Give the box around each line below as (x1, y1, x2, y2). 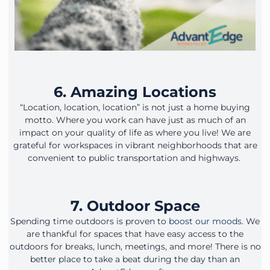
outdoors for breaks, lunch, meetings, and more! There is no (9, 240, 261, 252)
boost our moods (169, 215, 242, 227)
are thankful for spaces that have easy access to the (27, 228, 243, 239)
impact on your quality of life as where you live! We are (19, 127, 251, 138)
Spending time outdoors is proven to (10, 215, 169, 227)
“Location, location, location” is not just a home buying (20, 101, 250, 113)
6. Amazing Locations (54, 83, 216, 101)
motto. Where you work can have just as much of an (24, 114, 246, 125)
